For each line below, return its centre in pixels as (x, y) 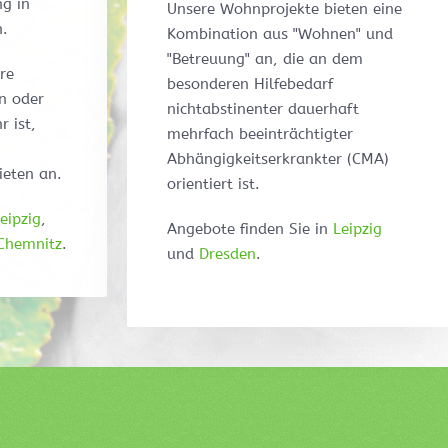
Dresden (227, 254)
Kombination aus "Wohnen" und (280, 34)
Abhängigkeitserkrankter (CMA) (278, 159)
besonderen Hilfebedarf (250, 84)
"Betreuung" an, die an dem (265, 59)
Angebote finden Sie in (250, 229)
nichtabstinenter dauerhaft (263, 109)
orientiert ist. (213, 184)
